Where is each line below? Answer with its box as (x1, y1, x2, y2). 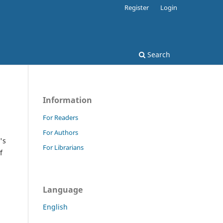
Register (124, 2, 149, 12)
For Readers (43, 112, 78, 122)
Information (43, 94, 92, 106)
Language (43, 184, 83, 195)
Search (145, 49, 170, 59)
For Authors (43, 127, 78, 137)
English (43, 202, 68, 212)
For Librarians (43, 142, 84, 152)
